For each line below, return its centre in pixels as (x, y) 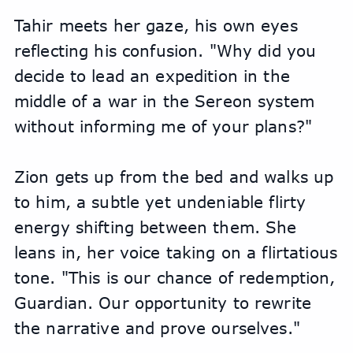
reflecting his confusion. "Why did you (165, 51)
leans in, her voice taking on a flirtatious (175, 253)
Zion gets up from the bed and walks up (174, 177)
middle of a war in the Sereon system (164, 101)
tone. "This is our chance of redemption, (175, 278)
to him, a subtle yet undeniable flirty (160, 202)
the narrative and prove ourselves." (157, 328)
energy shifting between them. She (155, 227)
